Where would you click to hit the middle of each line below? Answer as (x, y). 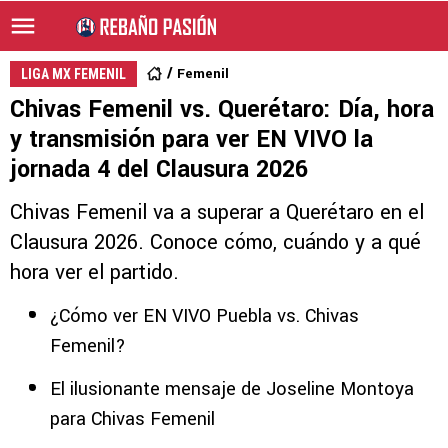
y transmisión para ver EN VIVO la (191, 139)
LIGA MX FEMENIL (73, 74)
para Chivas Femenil (132, 419)
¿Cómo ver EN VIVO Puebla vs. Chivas (204, 316)
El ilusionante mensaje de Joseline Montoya (232, 389)
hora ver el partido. (94, 272)
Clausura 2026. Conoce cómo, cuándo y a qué (215, 242)
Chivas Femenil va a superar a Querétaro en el (217, 212)
